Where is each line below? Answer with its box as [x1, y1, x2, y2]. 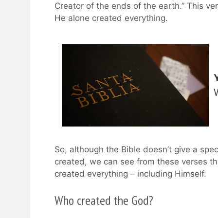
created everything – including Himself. [54, 169, 206, 179]
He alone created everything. [54, 13, 168, 23]
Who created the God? [54, 192, 153, 208]
